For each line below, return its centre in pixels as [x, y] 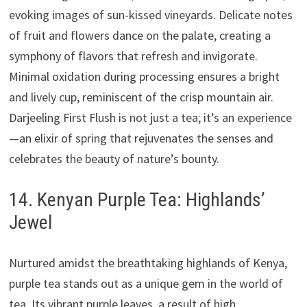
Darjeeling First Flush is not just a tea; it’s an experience [150, 117]
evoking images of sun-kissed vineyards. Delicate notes [150, 14]
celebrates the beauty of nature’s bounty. [114, 158]
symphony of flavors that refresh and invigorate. [133, 56]
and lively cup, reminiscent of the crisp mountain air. [141, 97]
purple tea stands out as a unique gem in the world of [146, 283]
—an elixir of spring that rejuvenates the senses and [141, 138]
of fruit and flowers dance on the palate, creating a [139, 35]
